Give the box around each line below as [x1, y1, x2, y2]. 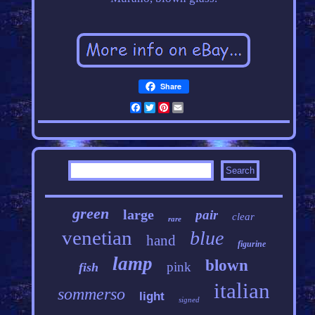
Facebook [141, 101, 191, 115]
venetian [61, 226, 132, 250]
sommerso [57, 285, 125, 304]
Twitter [155, 101, 194, 115]
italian [213, 278, 270, 304]
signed [178, 295, 200, 304]
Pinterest [169, 101, 217, 115]
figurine [237, 239, 266, 250]
